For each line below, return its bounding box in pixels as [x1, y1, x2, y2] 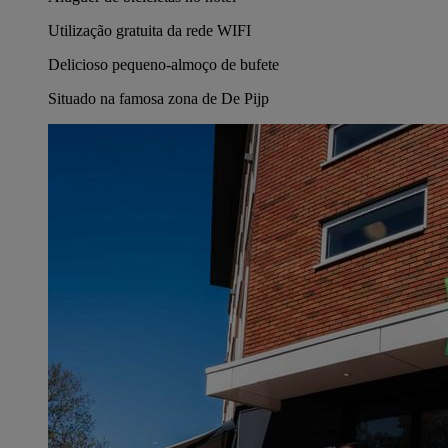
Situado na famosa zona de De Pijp [48, 89, 269, 107]
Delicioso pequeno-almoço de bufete [48, 55, 279, 73]
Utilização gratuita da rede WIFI [48, 21, 251, 39]
